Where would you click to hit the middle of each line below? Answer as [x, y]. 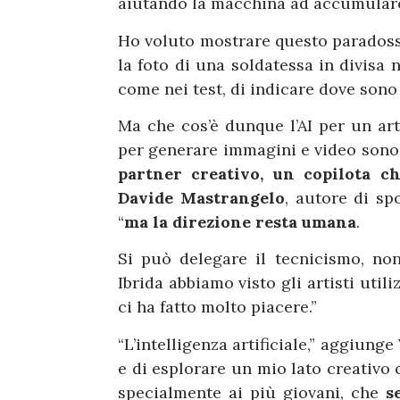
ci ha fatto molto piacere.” [217, 307]
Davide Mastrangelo [201, 197]
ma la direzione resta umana [240, 221]
